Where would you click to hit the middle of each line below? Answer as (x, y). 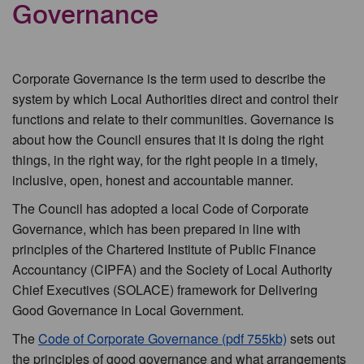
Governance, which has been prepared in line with (156, 229)
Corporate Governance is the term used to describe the (169, 78)
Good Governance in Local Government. (128, 310)
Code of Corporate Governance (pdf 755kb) (162, 338)
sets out (311, 338)
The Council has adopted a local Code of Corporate (160, 208)
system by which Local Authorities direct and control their (175, 99)
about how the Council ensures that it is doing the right (168, 139)
